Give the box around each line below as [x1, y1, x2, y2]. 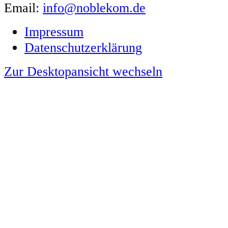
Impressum [24, 23, 83, 39]
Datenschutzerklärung [24, 39, 142, 55]
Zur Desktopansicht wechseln [4, 63, 162, 79]
